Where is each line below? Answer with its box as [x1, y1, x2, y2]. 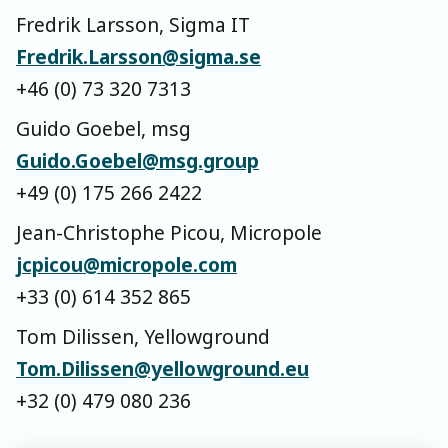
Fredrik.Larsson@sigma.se [16, 43, 261, 71]
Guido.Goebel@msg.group [16, 147, 259, 175]
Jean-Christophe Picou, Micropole [16, 219, 322, 247]
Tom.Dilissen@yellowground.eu [16, 355, 309, 383]
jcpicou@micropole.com [16, 251, 237, 279]
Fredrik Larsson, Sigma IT [16, 11, 250, 39]
